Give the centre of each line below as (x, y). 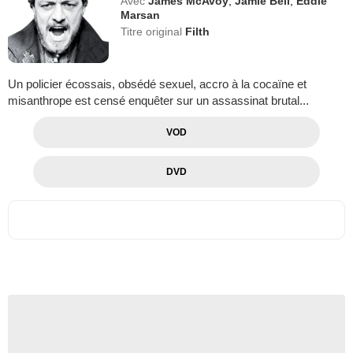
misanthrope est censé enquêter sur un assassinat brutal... (158, 100)
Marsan (141, 15)
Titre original (153, 32)
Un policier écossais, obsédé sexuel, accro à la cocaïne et (157, 84)
